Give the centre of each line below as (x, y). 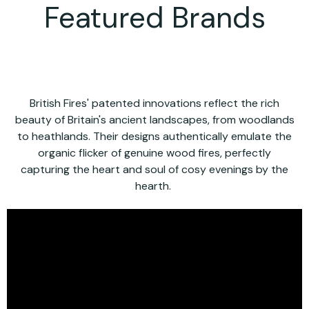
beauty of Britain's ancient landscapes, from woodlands (154, 119)
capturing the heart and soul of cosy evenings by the (154, 169)
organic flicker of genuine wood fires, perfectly (154, 152)
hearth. (154, 186)
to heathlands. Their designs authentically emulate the (154, 136)
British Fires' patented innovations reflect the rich (154, 103)
